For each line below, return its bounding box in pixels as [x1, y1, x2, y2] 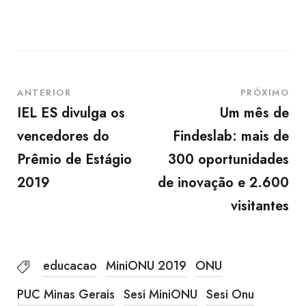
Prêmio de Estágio [17, 150, 132, 169]
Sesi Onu [206, 286, 254, 303]
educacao [43, 257, 97, 275]
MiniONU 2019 [106, 257, 186, 275]
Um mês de [220, 103, 289, 123]
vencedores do [17, 126, 109, 146]
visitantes [231, 196, 289, 216]
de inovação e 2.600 [158, 173, 289, 193]
